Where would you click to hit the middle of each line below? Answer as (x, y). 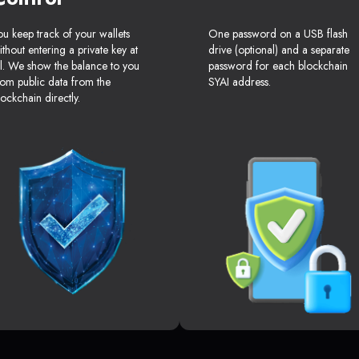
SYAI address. (240, 82)
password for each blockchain (278, 66)
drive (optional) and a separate (279, 50)
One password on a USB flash (278, 34)
